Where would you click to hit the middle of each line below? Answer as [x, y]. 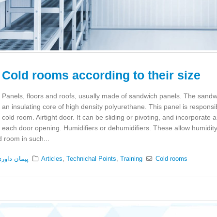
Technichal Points [92, 159]
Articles [52, 159]
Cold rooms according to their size [101, 75]
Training [132, 159]
